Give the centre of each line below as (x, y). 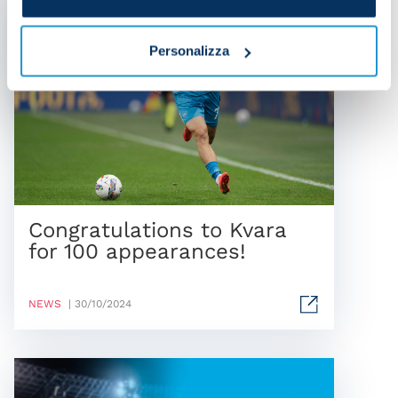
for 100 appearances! (137, 251)
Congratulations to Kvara (157, 230)
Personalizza (189, 51)
